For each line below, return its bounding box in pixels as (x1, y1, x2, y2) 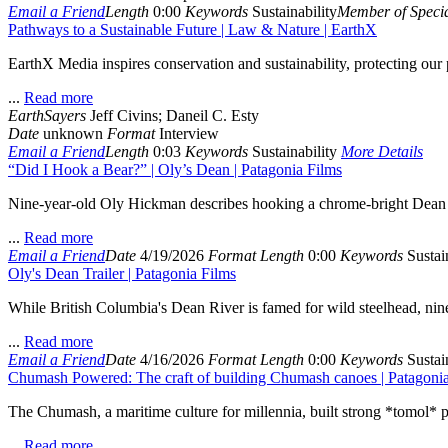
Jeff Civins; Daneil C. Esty (86, 107, 259, 124)
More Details (341, 143, 423, 160)
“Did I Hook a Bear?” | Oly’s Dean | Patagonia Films (8, 161, 342, 178)
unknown (39, 125, 103, 142)
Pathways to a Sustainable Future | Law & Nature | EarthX (8, 21, 377, 38)
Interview (155, 125, 219, 142)
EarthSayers (8, 107, 86, 124)
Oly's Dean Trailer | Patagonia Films (8, 265, 236, 282)
